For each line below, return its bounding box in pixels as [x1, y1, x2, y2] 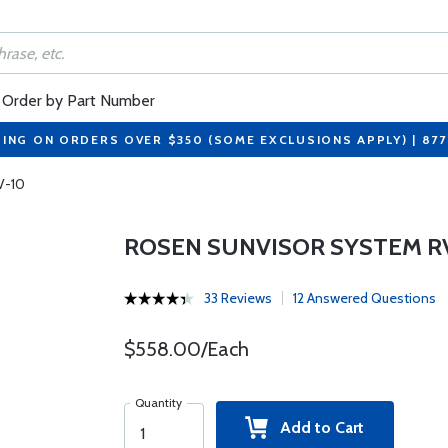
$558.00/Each [123, 337, 249, 361]
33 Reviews [203, 289, 272, 307]
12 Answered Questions [292, 289, 436, 307]
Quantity [134, 395, 182, 410]
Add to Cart [268, 418, 365, 437]
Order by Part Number [2, 91, 155, 110]
